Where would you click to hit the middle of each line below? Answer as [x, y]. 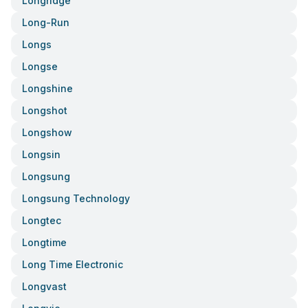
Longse [40, 66]
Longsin [41, 154]
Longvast [44, 286]
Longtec [42, 220]
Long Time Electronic [73, 264]
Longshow [47, 132]
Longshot [45, 110]
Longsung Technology [76, 198]
